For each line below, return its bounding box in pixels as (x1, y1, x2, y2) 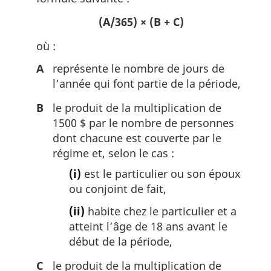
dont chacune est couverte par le (53, 131, 221, 146)
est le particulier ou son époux (81, 166, 241, 181)
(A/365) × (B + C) (98, 15, 184, 30)
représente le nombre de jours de (53, 61, 224, 76)
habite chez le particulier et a (85, 203, 237, 218)
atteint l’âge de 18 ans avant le (69, 218, 227, 233)
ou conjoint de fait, (69, 181, 166, 197)
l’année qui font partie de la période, (53, 76, 241, 91)
